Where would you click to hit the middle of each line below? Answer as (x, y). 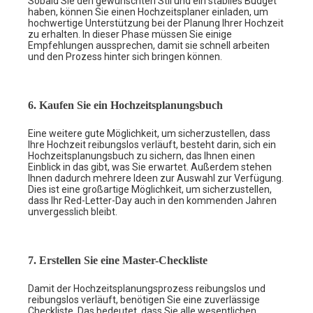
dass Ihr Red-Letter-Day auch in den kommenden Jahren (152, 200)
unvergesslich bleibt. (73, 211)
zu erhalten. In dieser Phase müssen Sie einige (130, 34)
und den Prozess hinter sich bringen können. (125, 56)
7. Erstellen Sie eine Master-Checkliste (118, 260)
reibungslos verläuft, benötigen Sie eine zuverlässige (144, 299)
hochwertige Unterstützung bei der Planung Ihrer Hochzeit (156, 23)
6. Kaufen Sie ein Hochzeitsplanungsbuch (125, 105)
